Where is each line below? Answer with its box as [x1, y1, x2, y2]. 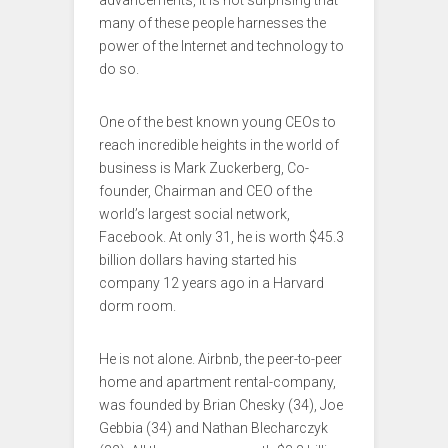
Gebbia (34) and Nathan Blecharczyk [99, 420, 328, 437]
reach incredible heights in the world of [99, 137, 339, 154]
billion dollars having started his [99, 252, 297, 269]
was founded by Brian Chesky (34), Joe [99, 397, 343, 414]
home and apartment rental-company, [99, 374, 336, 391]
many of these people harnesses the [99, 15, 326, 32]
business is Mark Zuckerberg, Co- [99, 160, 309, 177]
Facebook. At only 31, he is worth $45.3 [99, 229, 344, 246]
